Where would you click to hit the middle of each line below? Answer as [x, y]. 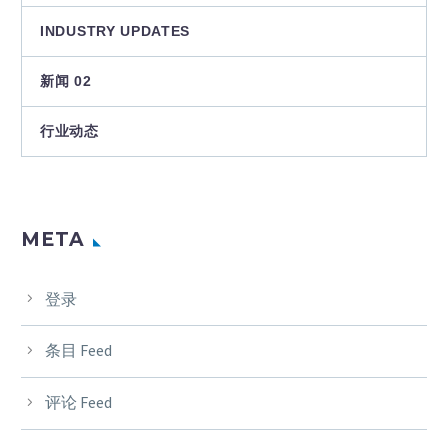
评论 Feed [78, 401]
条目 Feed [78, 350]
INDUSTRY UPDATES [115, 30]
